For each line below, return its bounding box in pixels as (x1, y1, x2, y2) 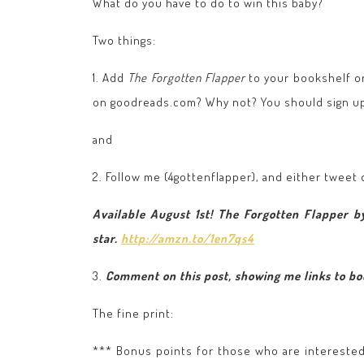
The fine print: (93, 305, 174, 321)
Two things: (93, 32, 156, 48)
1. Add (93, 69, 128, 85)
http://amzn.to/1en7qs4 (121, 230, 254, 246)
